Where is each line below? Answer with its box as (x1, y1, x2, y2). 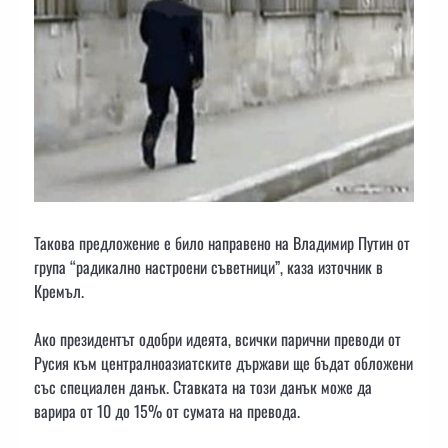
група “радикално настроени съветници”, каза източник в (34, 254, 383, 279)
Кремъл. (34, 278, 84, 303)
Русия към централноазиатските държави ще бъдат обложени (34, 350, 413, 375)
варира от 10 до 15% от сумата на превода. (34, 398, 300, 423)
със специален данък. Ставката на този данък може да (34, 374, 372, 399)
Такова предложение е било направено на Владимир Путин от (34, 230, 410, 255)
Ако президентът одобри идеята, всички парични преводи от (34, 326, 401, 351)
